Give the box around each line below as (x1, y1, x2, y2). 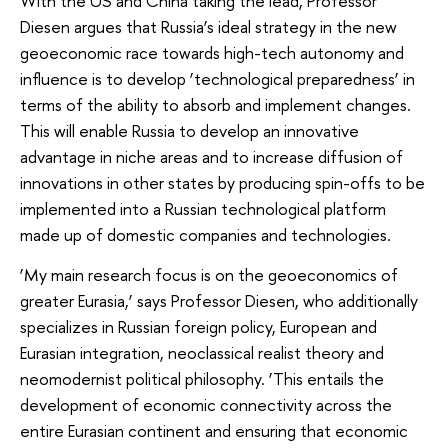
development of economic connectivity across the (20, 392, 392, 416)
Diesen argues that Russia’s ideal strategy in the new (20, 14, 397, 38)
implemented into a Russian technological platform (20, 196, 386, 220)
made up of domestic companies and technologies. (20, 222, 395, 246)
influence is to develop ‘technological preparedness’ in (20, 66, 415, 90)
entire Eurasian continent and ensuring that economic (20, 418, 408, 442)
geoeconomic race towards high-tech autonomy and (20, 40, 404, 64)
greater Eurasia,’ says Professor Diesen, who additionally (20, 288, 418, 312)
